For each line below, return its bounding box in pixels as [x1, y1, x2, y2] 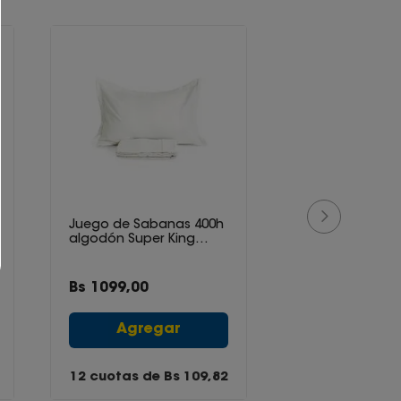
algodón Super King [69, 234, 195, 246]
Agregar [116, 322, 181, 337]
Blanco [69, 248, 113, 260]
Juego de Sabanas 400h [69, 219, 224, 232]
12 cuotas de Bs [69, 371, 183, 384]
